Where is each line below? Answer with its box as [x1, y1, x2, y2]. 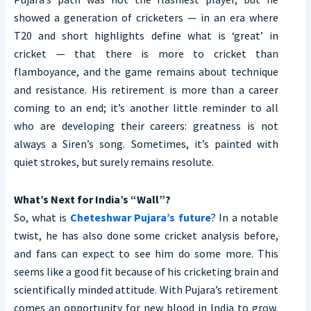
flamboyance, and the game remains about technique [14, 65, 278, 79]
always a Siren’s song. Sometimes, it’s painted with [14, 137, 278, 151]
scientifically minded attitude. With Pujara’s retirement [14, 283, 278, 297]
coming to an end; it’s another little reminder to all [14, 101, 278, 115]
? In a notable [210, 210, 278, 225]
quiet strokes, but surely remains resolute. [14, 155, 214, 169]
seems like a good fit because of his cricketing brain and [14, 264, 278, 279]
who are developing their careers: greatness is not [14, 119, 278, 133]
